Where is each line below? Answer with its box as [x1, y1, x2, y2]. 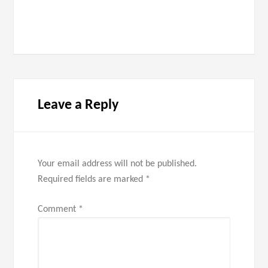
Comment [38, 205, 79, 214]
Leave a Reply [38, 98, 119, 112]
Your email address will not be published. [38, 159, 197, 169]
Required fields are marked [38, 175, 146, 184]
